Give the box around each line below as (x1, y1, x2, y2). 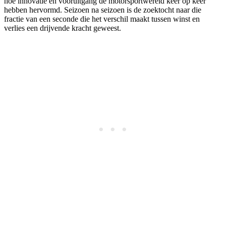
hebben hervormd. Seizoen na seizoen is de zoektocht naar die (4, 6, 201, 15)
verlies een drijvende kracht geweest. (4, 24, 121, 33)
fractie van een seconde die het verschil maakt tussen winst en (4, 15, 200, 24)
